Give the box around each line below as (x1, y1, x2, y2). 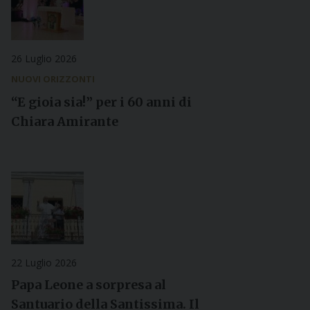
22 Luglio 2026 (11, 256, 77, 269)
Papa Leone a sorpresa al (11, 277, 166, 293)
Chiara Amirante (11, 113, 118, 129)
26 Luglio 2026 (11, 52, 77, 65)
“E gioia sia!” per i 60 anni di (11, 94, 192, 110)
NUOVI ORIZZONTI (11, 73, 95, 85)
